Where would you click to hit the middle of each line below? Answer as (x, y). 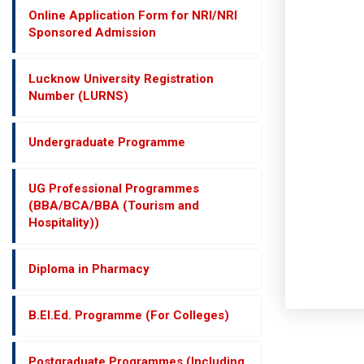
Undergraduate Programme (107, 142)
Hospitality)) (64, 223)
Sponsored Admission (92, 32)
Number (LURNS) (78, 96)
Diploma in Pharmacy (89, 269)
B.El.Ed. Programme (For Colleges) (129, 315)
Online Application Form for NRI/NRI (133, 15)
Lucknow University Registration (121, 79)
